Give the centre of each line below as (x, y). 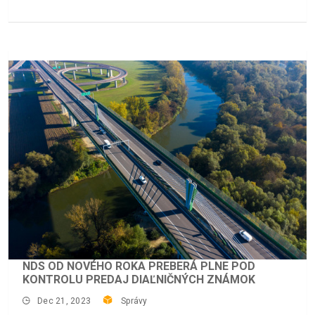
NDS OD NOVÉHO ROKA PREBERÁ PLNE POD (139, 266)
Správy (134, 301)
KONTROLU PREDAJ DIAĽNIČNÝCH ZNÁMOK (139, 279)
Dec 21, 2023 (64, 301)
